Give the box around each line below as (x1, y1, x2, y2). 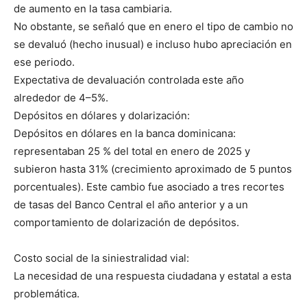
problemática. (14, 286, 79, 300)
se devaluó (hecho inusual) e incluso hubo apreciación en (14, 37, 292, 51)
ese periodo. (14, 55, 75, 69)
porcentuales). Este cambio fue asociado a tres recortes (14, 180, 284, 193)
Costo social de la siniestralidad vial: (14, 251, 189, 265)
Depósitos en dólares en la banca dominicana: (14, 126, 236, 140)
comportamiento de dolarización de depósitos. (14, 215, 239, 229)
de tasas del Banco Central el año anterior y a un (14, 197, 248, 211)
